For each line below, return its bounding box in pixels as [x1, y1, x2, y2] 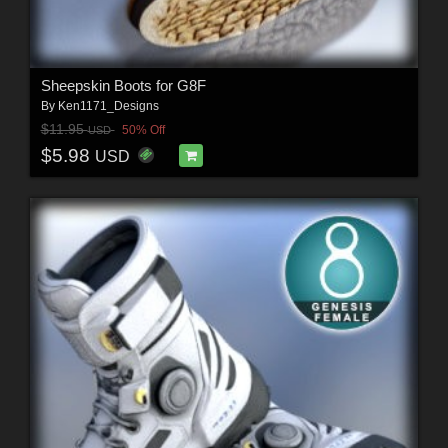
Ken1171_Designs [57, 98, 159, 113]
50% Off [121, 123, 165, 138]
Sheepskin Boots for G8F [40, 76, 206, 94]
